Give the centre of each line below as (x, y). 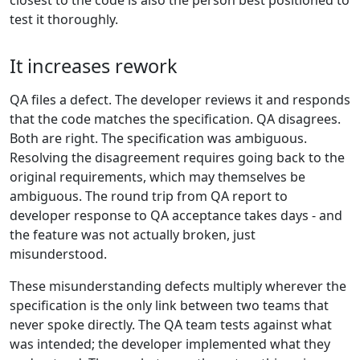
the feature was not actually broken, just (133, 235)
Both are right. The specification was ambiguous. (158, 139)
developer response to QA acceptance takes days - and (176, 216)
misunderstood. (58, 254)
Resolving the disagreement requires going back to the (177, 158)
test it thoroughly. (64, 20)
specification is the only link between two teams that (169, 306)
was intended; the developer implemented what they (170, 344)
